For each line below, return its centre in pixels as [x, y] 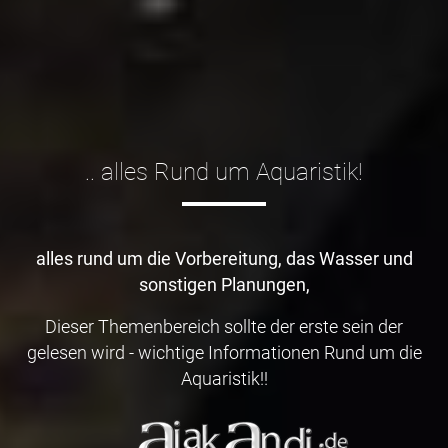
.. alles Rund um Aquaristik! [224, 171]
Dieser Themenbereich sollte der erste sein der [224, 326]
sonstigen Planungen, [224, 284]
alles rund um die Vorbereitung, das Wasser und [224, 258]
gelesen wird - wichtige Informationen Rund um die [224, 352]
